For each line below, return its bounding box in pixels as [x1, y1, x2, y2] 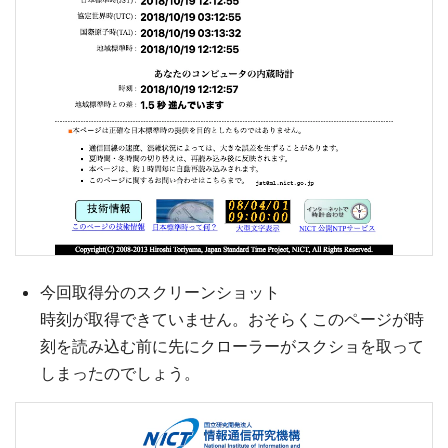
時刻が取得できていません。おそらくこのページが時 [40, 308, 424, 329]
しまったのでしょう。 [40, 362, 200, 383]
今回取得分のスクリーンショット [40, 281, 280, 302]
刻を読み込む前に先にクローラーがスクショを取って [40, 335, 424, 356]
